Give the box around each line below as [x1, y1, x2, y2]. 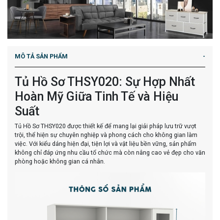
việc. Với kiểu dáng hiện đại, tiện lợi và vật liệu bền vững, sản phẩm [15, 140, 196, 148]
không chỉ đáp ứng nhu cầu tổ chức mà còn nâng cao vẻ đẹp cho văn [15, 149, 205, 157]
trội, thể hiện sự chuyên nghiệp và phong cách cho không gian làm [15, 131, 197, 139]
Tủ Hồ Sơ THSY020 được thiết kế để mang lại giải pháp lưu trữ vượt [15, 122, 196, 130]
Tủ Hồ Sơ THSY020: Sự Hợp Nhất [15, 75, 195, 89]
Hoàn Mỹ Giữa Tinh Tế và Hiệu [15, 89, 178, 104]
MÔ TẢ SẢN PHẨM [15, 53, 68, 60]
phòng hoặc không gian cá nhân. [15, 158, 105, 165]
